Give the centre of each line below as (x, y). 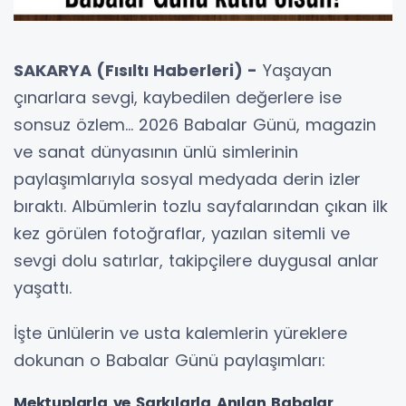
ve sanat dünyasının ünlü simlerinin (156, 151)
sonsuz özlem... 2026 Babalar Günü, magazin (195, 124)
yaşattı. (43, 287)
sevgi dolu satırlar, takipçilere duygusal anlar (196, 260)
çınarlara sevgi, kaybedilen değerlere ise (178, 97)
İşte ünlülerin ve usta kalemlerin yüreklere (180, 333)
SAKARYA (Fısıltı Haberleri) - (135, 70)
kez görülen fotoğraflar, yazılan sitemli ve (182, 233)
